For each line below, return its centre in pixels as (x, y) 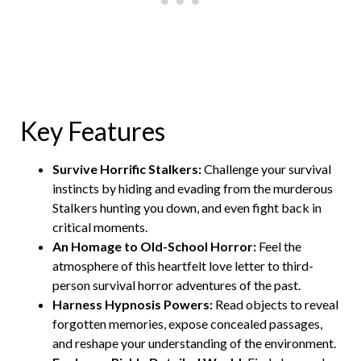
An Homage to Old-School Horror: (154, 246)
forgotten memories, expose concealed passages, (187, 323)
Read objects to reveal (276, 304)
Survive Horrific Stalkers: (127, 168)
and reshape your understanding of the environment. (194, 342)
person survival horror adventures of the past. (176, 284)
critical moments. (100, 226)
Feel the (279, 246)
